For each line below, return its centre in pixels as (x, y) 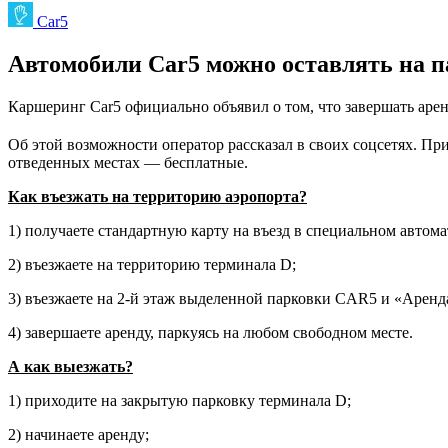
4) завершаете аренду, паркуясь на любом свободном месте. (210, 332)
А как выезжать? (70, 366)
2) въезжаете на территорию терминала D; (152, 264)
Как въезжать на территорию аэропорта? (157, 196)
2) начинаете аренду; (78, 434)
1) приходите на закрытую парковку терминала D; (179, 400)
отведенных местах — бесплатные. (128, 162)
